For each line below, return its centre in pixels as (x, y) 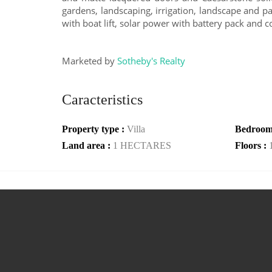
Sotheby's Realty (151, 61)
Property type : (94, 129)
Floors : (252, 145)
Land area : (87, 145)
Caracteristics (102, 100)
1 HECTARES (142, 145)
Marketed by (90, 61)
